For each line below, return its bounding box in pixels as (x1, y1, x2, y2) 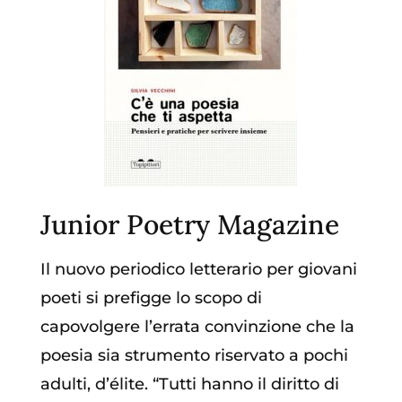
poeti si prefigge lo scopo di (39, 288, 262, 309)
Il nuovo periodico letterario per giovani (39, 259, 357, 280)
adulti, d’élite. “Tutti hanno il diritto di (39, 374, 339, 395)
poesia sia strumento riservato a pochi (39, 345, 348, 366)
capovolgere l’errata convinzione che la (39, 317, 354, 337)
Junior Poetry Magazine (39, 207, 339, 242)
